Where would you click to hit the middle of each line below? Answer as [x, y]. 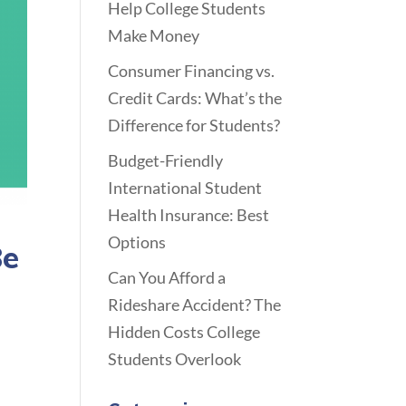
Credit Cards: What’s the [195, 98]
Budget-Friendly [166, 160]
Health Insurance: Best [189, 215]
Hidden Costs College [184, 332]
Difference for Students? [194, 125]
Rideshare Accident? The [195, 304]
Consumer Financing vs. [192, 71]
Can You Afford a [167, 277]
